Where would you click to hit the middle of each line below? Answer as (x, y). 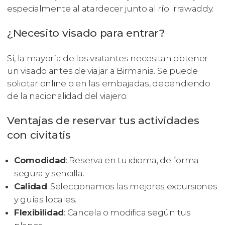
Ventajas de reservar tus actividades (103, 120)
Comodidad (40, 160)
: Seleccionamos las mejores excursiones (132, 187)
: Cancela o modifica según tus (127, 213)
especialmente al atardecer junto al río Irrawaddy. (110, 8)
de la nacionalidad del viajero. (68, 96)
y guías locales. (45, 200)
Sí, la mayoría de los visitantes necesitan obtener (107, 58)
